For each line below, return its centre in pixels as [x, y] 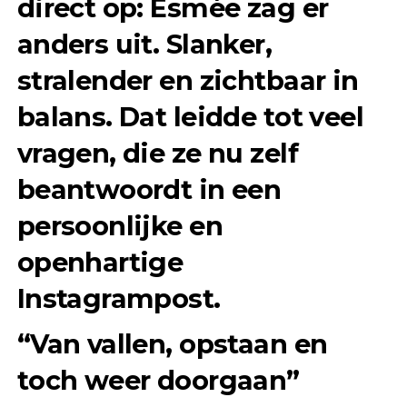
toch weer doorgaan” [158, 380]
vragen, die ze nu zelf [157, 153]
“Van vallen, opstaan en [172, 343]
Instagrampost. [119, 298]
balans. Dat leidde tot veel [190, 116]
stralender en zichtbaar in [188, 80]
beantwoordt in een [149, 189]
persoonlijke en [120, 225]
